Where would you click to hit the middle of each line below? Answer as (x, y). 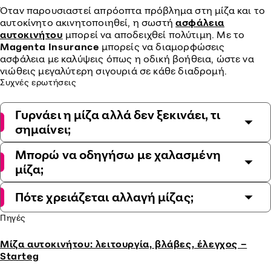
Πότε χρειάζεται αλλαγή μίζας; (104, 197)
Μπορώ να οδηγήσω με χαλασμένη (118, 155)
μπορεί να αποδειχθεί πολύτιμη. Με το (154, 34)
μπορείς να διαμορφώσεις (162, 47)
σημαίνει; (43, 129)
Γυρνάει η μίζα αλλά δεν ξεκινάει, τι (118, 115)
